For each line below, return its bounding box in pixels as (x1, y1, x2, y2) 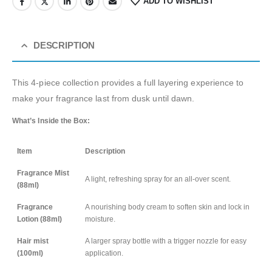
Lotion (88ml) (17, 215, 62, 224)
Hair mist (17, 237, 49, 246)
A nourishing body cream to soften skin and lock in (85, 203, 250, 212)
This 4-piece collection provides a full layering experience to (12, 78, 244, 88)
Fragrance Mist (17, 169, 69, 178)
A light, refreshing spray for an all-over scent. (85, 175, 231, 184)
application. (85, 249, 123, 258)
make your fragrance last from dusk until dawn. (12, 93, 195, 104)
